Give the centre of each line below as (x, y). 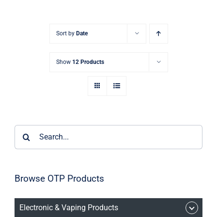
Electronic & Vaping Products (69, 208)
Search (26, 131)
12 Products (88, 62)
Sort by (66, 33)
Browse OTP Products (59, 178)
